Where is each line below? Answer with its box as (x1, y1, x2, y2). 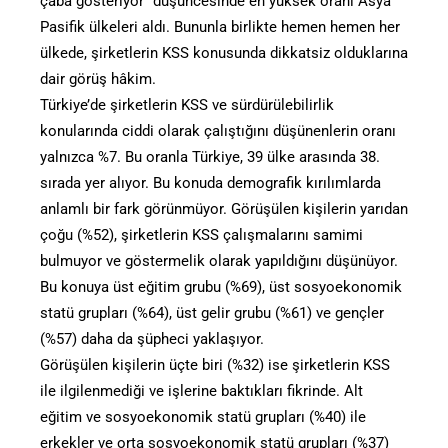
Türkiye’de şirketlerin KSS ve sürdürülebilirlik (40, 96, 334, 115)
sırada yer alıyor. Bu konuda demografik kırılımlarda (40, 174, 381, 193)
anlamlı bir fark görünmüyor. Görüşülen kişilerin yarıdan (40, 200, 408, 219)
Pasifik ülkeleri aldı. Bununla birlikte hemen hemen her (40, 18, 400, 37)
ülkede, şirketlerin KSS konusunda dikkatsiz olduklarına (40, 44, 408, 63)
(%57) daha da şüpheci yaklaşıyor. (40, 330, 264, 349)
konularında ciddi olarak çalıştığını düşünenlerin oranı (40, 122, 396, 141)
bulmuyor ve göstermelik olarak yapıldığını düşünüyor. (40, 252, 398, 271)
